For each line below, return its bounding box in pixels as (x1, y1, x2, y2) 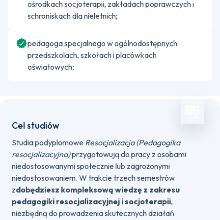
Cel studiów (12, 120, 59, 131)
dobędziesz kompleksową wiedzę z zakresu (16, 185, 180, 194)
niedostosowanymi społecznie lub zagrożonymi (12, 161, 170, 171)
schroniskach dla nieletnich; (27, 11, 118, 21)
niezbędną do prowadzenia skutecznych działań (12, 208, 174, 218)
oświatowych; (27, 62, 74, 72)
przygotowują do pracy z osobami (72, 149, 186, 159)
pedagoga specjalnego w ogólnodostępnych (27, 38, 177, 48)
